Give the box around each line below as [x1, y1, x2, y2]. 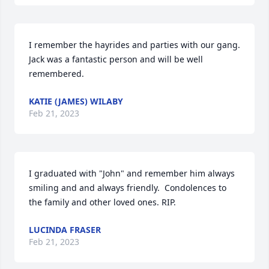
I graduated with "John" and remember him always [29, 168, 235, 179]
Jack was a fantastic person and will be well [29, 53, 203, 65]
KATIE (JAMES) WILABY [29, 95, 123, 107]
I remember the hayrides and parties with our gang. [29, 39, 240, 50]
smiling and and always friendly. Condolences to [29, 182, 226, 193]
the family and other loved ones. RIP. [29, 196, 176, 208]
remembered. [29, 68, 84, 79]
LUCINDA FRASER [29, 224, 101, 235]
